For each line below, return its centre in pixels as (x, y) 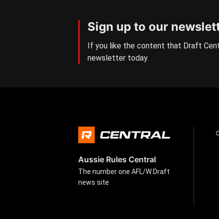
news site (94, 182)
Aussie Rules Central (117, 159)
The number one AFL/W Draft (124, 171)
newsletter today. (118, 58)
